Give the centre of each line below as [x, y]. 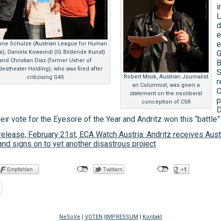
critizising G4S [45, 77]
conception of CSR [166, 102]
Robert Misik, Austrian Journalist [166, 77]
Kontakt [152, 217]
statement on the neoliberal [166, 93]
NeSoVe [70, 217]
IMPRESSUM [122, 217]
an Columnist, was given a [166, 85]
